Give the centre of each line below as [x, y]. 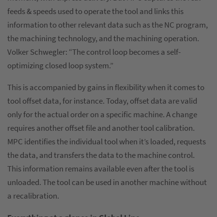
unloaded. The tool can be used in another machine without [107, 182]
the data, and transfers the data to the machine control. [101, 155]
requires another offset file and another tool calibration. [101, 128]
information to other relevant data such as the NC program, [108, 25]
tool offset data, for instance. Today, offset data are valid [102, 101]
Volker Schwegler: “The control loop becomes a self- [94, 52]
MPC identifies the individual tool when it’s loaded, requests [107, 142]
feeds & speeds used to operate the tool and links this [95, 11]
